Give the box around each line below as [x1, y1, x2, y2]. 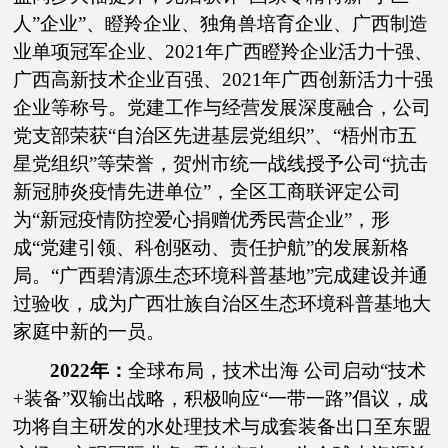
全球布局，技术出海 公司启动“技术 [128, 359, 427, 381]
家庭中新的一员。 [13, 320, 166, 342]
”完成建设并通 [306, 264, 429, 286]
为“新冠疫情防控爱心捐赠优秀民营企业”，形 [13, 208, 391, 230]
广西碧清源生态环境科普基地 [59, 264, 307, 286]
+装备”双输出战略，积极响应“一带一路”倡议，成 [13, 387, 429, 409]
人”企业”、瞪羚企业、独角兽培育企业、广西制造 [13, 12, 429, 34]
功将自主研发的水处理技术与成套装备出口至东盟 [13, 415, 432, 437]
